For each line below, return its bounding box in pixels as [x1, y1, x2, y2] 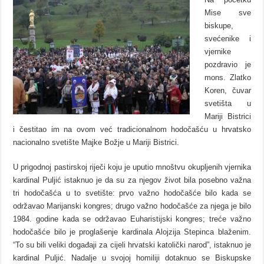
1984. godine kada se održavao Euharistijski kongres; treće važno [13, 214, 251, 223]
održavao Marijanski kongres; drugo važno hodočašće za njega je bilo [13, 201, 251, 210]
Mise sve [204, 8, 251, 17]
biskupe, [204, 21, 234, 30]
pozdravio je [204, 60, 251, 69]
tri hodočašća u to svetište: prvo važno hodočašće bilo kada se [13, 188, 251, 197]
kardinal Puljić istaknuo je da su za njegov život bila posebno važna [13, 175, 251, 184]
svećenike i [204, 34, 251, 43]
